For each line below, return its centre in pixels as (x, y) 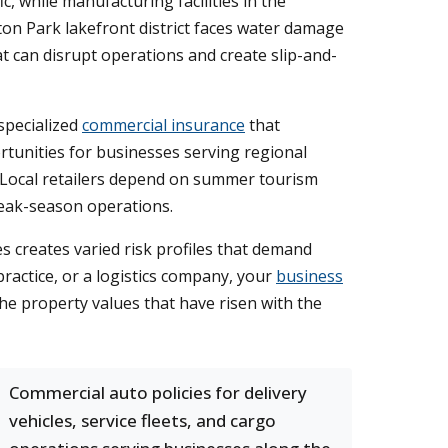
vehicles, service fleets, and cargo (142, 420)
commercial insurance (163, 125)
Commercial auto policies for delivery (158, 392)
